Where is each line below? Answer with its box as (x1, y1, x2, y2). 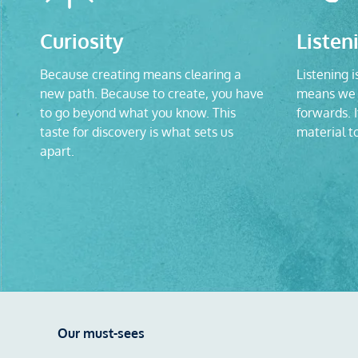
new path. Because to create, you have (40, 85, 264, 101)
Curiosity (40, 27, 124, 54)
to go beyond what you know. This (40, 104, 236, 121)
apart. (40, 142, 74, 159)
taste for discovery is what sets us (40, 123, 233, 140)
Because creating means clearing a (40, 66, 241, 82)
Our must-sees (58, 325, 145, 341)
